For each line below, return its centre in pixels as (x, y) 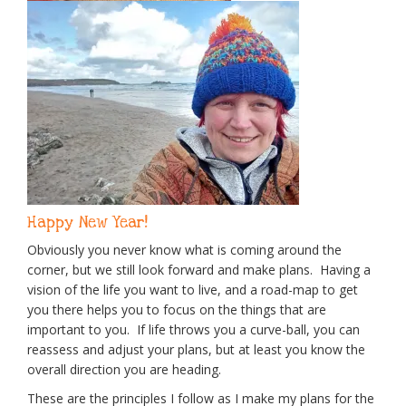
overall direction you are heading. (126, 370)
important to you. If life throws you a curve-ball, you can (193, 330)
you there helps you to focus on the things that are (177, 310)
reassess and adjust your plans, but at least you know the (196, 350)
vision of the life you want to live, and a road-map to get (193, 290)
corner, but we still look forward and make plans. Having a (199, 270)
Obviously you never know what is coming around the (184, 250)
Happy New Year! (87, 223)
